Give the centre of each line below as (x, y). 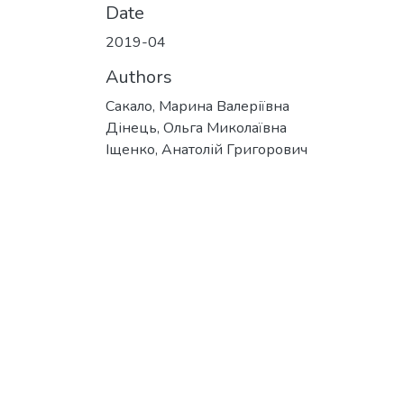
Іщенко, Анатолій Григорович (207, 150)
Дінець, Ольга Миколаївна (196, 128)
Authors (139, 77)
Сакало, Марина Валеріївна (197, 106)
